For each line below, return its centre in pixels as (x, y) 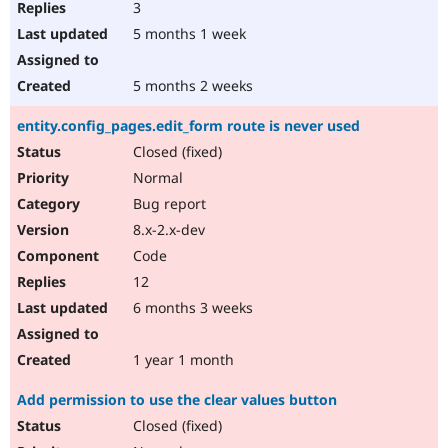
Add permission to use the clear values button (177, 400)
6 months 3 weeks (191, 308)
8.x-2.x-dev (167, 230)
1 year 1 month (181, 360)
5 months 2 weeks (191, 86)
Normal (156, 178)
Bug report (167, 204)
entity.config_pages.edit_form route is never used (188, 126)
